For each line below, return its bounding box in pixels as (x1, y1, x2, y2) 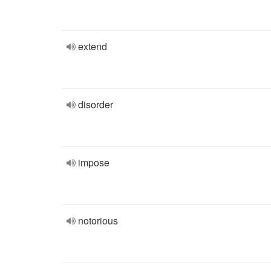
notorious (78, 214, 118, 227)
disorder (78, 97, 113, 111)
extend (78, 39, 107, 53)
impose (78, 155, 109, 169)
